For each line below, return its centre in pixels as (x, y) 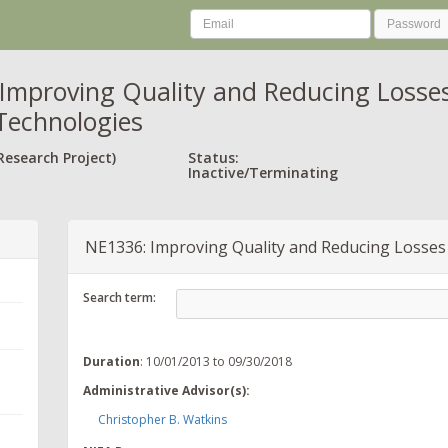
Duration (111, 361)
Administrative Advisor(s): (166, 390)
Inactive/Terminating (263, 172)
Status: (213, 157)
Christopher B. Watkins (162, 419)
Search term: (119, 297)
